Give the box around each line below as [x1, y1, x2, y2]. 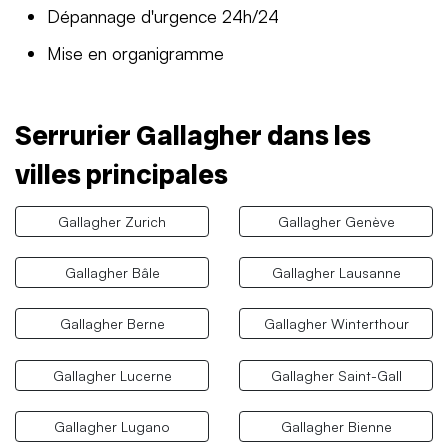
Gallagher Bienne [280, 417, 392, 435]
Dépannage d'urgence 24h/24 [47, 5, 279, 27]
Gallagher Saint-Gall [270, 366, 402, 384]
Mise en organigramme [47, 42, 224, 64]
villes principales [15, 156, 228, 193]
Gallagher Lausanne [271, 264, 401, 282]
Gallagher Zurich [58, 213, 166, 231]
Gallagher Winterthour [263, 315, 409, 333]
